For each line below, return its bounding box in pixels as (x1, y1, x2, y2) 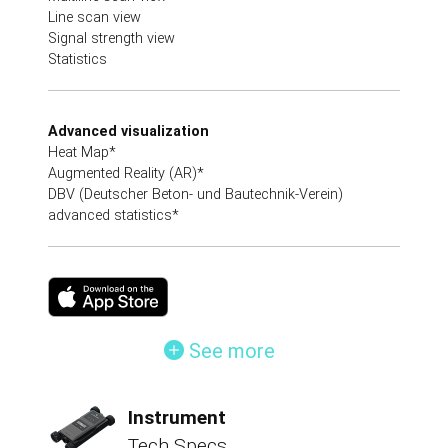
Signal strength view (48, 29, 175, 47)
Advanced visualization (48, 122, 209, 140)
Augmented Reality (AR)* (48, 164, 204, 182)
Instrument (128, 405, 226, 429)
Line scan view (48, 8, 141, 26)
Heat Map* (48, 143, 116, 161)
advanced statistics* (48, 206, 179, 224)
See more (189, 338, 275, 363)
